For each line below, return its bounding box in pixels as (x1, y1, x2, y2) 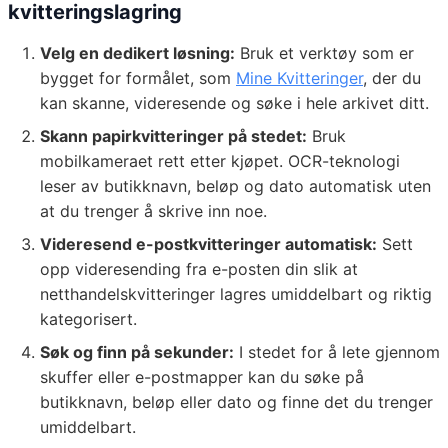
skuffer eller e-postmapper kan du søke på (40, 367, 364, 388)
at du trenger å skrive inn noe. (40, 201, 267, 222)
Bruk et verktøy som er (235, 43, 414, 64)
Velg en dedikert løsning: (40, 43, 235, 64)
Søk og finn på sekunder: (40, 342, 234, 363)
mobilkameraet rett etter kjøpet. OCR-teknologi (40, 151, 400, 172)
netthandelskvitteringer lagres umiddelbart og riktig (40, 284, 432, 305)
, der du (363, 68, 421, 89)
